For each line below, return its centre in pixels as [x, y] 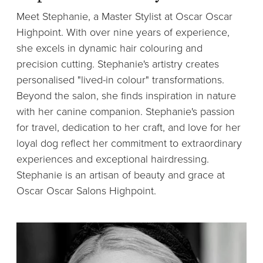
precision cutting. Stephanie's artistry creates [118, 64]
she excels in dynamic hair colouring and [109, 48]
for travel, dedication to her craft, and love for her [129, 127]
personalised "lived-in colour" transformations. [120, 80]
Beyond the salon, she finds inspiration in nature [126, 95]
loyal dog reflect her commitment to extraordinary [129, 143]
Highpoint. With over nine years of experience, [123, 32]
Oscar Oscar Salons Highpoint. [86, 190]
